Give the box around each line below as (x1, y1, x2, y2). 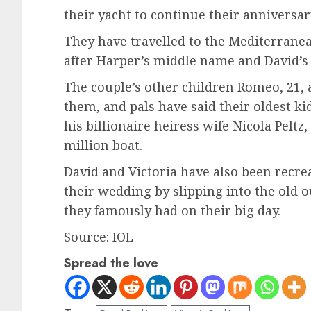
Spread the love (64, 254, 158, 273)
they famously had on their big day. (64, 202, 280, 219)
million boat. (64, 137, 142, 154)
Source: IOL (64, 228, 133, 246)
